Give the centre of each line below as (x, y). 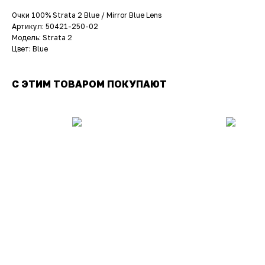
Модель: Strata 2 (42, 38)
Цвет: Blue (30, 49)
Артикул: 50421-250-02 (55, 27)
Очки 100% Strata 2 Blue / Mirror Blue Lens (87, 15)
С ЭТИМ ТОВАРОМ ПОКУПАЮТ (89, 84)
